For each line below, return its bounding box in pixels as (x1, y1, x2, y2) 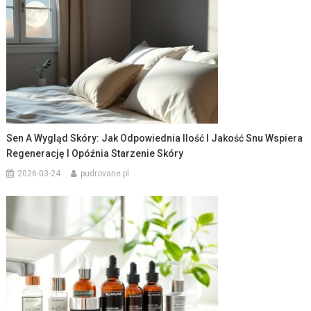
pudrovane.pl (81, 168, 130, 178)
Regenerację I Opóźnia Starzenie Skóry (6, 147, 184, 159)
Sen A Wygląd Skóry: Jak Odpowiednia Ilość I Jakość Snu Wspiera (6, 132, 303, 144)
